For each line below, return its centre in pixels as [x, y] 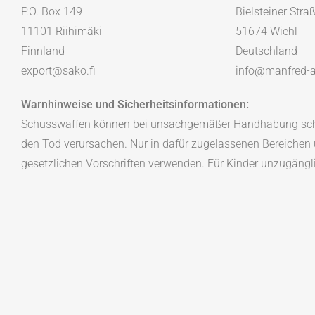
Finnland [43, 51]
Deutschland [266, 51]
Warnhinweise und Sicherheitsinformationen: [135, 105]
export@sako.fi [58, 71]
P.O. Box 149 [52, 12]
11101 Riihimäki [62, 32]
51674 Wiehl [266, 32]
